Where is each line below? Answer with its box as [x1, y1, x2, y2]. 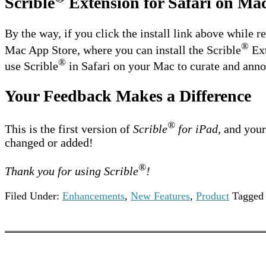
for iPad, [175, 122, 221, 136]
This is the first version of [5, 122, 133, 136]
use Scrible [5, 59, 58, 72]
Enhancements [62, 189, 125, 202]
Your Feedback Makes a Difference [5, 87, 251, 106]
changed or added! [5, 136, 96, 150]
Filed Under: [5, 189, 62, 202]
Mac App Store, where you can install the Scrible [5, 43, 241, 56]
